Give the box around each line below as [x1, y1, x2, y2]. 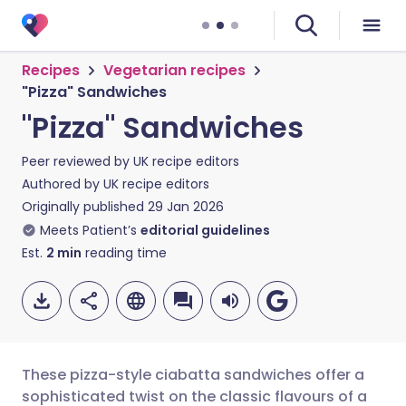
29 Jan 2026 [148, 198, 224, 216]
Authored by [22, 175, 103, 193]
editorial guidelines [140, 221, 270, 239]
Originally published [22, 198, 144, 216]
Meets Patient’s [40, 221, 137, 239]
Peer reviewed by [22, 152, 133, 170]
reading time [82, 244, 167, 262]
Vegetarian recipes [103, 60, 246, 81]
